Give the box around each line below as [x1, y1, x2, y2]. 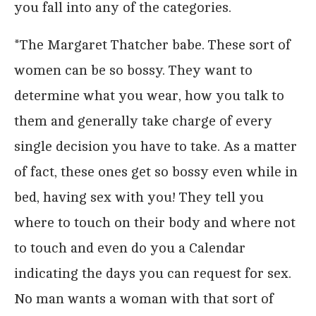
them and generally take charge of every [14, 112, 272, 129]
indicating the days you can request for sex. [14, 265, 291, 281]
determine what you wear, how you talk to [14, 87, 284, 104]
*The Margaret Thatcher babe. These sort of [14, 36, 291, 53]
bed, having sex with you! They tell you [14, 188, 264, 205]
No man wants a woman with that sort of [14, 290, 274, 307]
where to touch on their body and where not [14, 214, 296, 231]
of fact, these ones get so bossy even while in [14, 163, 298, 180]
